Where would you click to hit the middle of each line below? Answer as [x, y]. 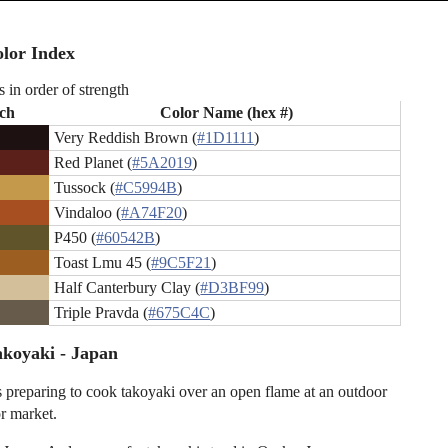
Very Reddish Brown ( [126, 138]
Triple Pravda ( [101, 313]
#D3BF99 [232, 288]
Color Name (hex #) [227, 113]
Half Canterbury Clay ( [127, 288]
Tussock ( [85, 188]
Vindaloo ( [88, 213]
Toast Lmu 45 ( [103, 263]
